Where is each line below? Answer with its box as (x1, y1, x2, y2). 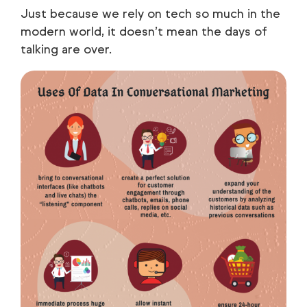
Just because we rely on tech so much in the (21, 5, 280, 21)
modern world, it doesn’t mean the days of (21, 23, 267, 39)
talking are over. (21, 41, 112, 57)
